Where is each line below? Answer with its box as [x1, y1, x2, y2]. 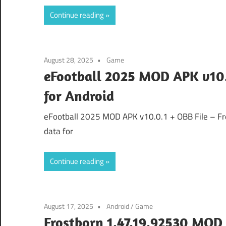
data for [44, 125, 73, 138]
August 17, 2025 [44, 200, 93, 211]
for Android [44, 86, 114, 104]
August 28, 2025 [44, 54, 93, 65]
